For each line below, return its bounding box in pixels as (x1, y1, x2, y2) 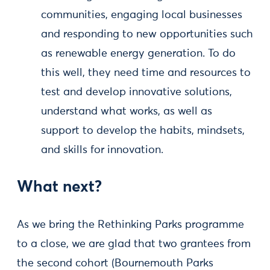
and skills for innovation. (41, 145, 163, 155)
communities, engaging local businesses (41, 10, 242, 20)
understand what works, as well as (41, 106, 212, 117)
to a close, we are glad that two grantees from (17, 239, 251, 250)
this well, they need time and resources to (41, 67, 251, 78)
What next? (17, 180, 102, 195)
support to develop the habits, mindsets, (41, 125, 245, 136)
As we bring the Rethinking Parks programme (17, 219, 244, 230)
